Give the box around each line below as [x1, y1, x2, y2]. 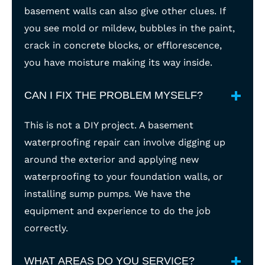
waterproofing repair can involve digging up [24, 137, 225, 148]
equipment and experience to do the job [24, 205, 211, 216]
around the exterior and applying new [24, 154, 199, 165]
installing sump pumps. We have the [24, 188, 190, 199]
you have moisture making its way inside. [24, 57, 212, 68]
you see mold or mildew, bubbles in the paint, [24, 22, 235, 34]
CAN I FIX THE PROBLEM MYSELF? [24, 89, 203, 101]
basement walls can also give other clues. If [24, 5, 225, 17]
